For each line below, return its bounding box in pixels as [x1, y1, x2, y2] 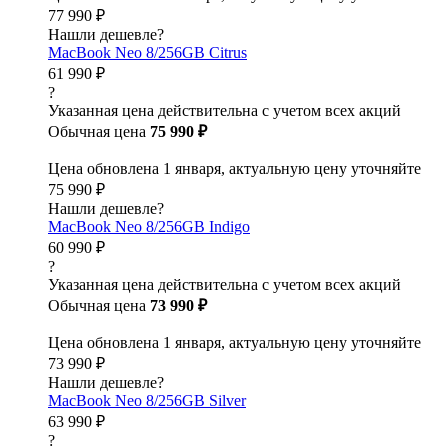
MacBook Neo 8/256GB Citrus [48, 44, 247, 61]
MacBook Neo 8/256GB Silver [48, 392, 246, 409]
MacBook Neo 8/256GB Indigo [48, 218, 250, 235]
